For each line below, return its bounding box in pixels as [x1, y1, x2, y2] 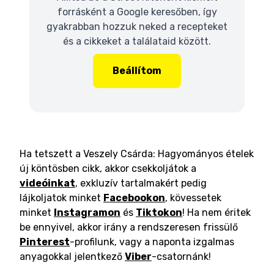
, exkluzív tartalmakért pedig [75, 177, 207, 189]
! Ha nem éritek [182, 207, 251, 218]
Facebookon [103, 192, 165, 204]
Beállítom [113, 65, 161, 76]
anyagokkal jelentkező [20, 251, 122, 262]
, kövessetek [165, 192, 221, 204]
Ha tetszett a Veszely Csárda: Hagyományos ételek [20, 148, 254, 160]
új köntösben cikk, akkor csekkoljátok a [20, 163, 196, 174]
